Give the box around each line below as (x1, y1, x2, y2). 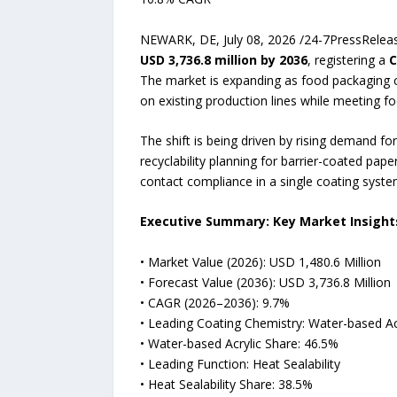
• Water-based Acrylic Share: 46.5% (139, 334, 339, 352)
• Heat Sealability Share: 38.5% (139, 375, 313, 393)
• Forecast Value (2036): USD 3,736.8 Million (139, 273, 391, 291)
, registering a (307, 51, 389, 68)
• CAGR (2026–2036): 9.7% (139, 293, 290, 311)
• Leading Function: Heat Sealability (139, 354, 340, 372)
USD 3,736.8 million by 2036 (139, 51, 307, 68)
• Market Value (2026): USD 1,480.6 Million (139, 253, 381, 270)
